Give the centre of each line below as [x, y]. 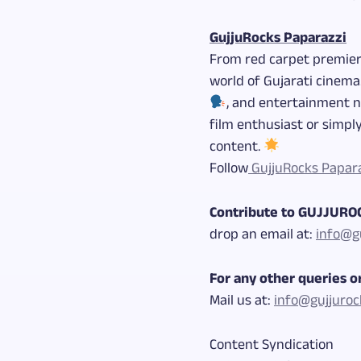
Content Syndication [272, 346]
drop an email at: [263, 235]
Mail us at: [242, 301]
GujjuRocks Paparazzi [278, 39]
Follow [229, 169]
